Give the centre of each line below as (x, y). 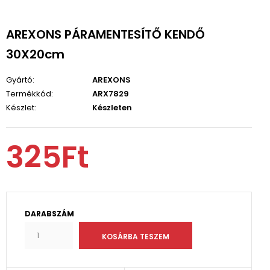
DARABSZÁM (49, 214)
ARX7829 (110, 94)
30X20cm (35, 54)
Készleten (111, 108)
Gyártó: (20, 80)
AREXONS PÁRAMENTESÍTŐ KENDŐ (105, 34)
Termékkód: (30, 94)
